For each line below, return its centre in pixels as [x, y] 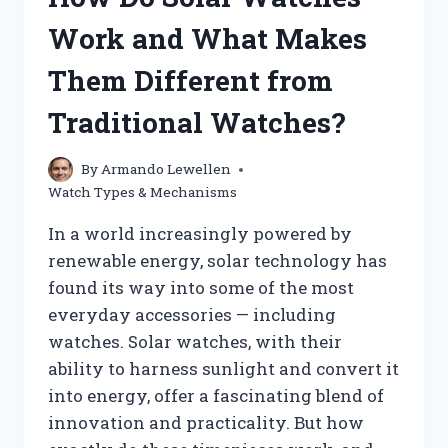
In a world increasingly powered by [200, 234]
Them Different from [190, 80]
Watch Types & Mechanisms [142, 192]
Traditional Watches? [196, 122]
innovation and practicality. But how [206, 423]
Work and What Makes [207, 38]
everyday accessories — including [192, 315]
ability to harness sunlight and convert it [223, 369]
